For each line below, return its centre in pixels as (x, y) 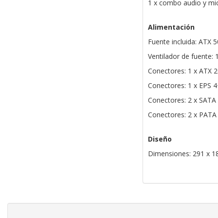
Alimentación (171, 27)
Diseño (160, 139)
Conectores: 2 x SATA (182, 100)
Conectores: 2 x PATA (182, 115)
